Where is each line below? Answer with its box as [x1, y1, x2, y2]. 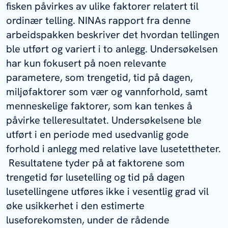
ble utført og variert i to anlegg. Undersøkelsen [6, 42, 218, 56]
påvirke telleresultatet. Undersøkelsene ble [6, 113, 202, 127]
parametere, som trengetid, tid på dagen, [6, 71, 193, 84]
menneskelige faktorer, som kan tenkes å [6, 99, 192, 113]
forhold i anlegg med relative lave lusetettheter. [6, 142, 221, 156]
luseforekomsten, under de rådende [6, 213, 169, 227]
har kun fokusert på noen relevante [6, 56, 166, 70]
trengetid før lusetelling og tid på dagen [6, 170, 185, 184]
